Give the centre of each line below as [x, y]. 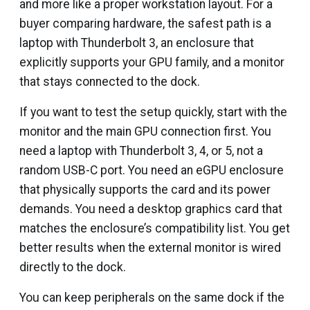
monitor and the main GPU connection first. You [145, 131]
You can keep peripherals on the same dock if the [152, 298]
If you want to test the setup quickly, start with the [153, 112]
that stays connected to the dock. [110, 82]
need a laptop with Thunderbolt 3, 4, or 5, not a [141, 151]
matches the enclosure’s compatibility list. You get [155, 228]
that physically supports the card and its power [145, 190]
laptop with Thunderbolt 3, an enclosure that [137, 43]
